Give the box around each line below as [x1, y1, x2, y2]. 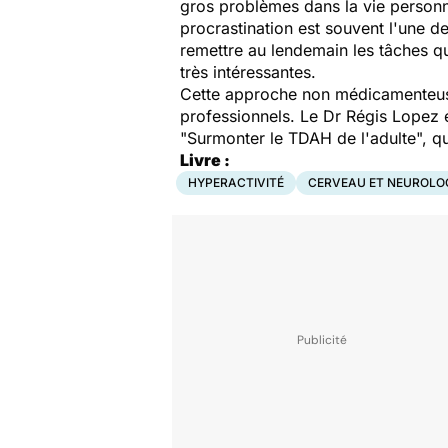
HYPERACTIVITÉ [188, 175, 284, 190]
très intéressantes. [180, 62, 316, 82]
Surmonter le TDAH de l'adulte [187, 128, 416, 148]
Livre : [180, 150, 230, 170]
